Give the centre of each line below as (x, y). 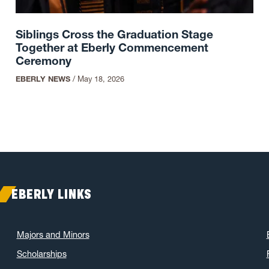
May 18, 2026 (101, 79)
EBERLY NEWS (43, 79)
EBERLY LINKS (52, 194)
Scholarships (41, 254)
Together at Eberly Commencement (112, 48)
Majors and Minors (53, 234)
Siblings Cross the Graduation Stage (114, 35)
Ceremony (43, 61)
